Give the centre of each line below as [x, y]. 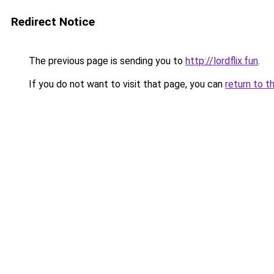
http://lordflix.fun [222, 61]
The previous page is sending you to [106, 61]
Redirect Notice [53, 22]
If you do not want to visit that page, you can [126, 84]
